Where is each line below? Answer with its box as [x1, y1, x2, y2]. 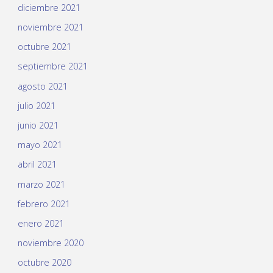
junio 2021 [17, 119, 58, 132]
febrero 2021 [17, 197, 70, 210]
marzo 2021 [17, 178, 65, 190]
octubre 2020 [17, 257, 71, 269]
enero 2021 [17, 217, 64, 229]
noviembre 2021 [17, 21, 83, 34]
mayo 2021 [17, 139, 62, 151]
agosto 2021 [17, 80, 68, 92]
